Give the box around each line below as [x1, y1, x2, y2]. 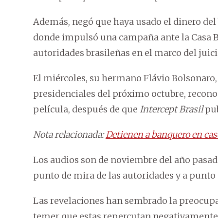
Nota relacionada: [33, 128, 106, 140]
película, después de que [33, 103, 140, 115]
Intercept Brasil [140, 103, 203, 115]
